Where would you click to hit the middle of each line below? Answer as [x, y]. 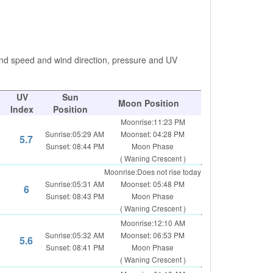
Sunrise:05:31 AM [75, 184]
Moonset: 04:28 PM [153, 134]
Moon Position [148, 103]
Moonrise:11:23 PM [153, 122]
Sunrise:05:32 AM [75, 235]
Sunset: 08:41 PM [75, 247]
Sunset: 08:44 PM [75, 146]
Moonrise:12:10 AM [153, 223]
